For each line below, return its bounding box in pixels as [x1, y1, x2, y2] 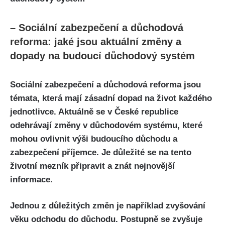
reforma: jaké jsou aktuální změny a [10, 36, 181, 47]
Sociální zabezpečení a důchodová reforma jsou [10, 79, 201, 89]
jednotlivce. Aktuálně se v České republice [10, 106, 178, 117]
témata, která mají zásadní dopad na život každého [10, 93, 212, 103]
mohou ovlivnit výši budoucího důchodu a [10, 134, 177, 144]
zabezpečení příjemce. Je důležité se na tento [10, 147, 191, 157]
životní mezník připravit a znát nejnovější [10, 161, 175, 171]
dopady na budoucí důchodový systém [10, 50, 195, 61]
